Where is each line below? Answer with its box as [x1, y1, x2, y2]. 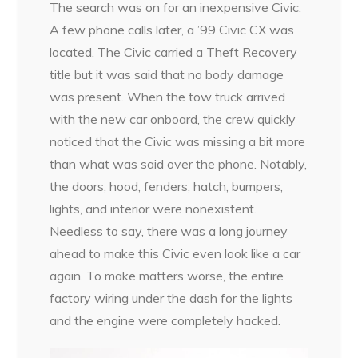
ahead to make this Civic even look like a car [50, 245, 301, 262]
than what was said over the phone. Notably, [50, 156, 308, 173]
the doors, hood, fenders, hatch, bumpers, [50, 178, 284, 195]
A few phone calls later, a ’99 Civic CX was [50, 22, 295, 38]
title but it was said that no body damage [50, 66, 284, 83]
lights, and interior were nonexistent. [50, 201, 257, 217]
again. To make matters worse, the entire [50, 268, 284, 284]
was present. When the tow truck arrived [50, 89, 286, 105]
